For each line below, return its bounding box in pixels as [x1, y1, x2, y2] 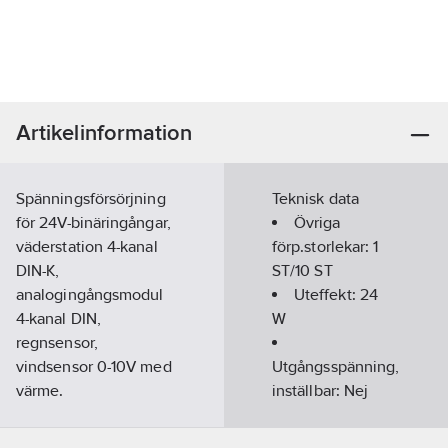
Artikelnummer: [16, 405, 126, 424]
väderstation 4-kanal [16, 237, 158, 256]
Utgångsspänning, [272, 357, 400, 376]
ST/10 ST [272, 261, 333, 280]
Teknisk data [272, 189, 359, 208]
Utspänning [294, 405, 375, 424]
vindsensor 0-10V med [16, 357, 172, 376]
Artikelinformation [16, 120, 193, 145]
